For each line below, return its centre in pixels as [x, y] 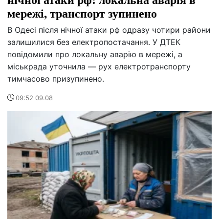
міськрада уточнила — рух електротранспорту [99, 67]
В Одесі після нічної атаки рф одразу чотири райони [109, 30]
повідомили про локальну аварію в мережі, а [95, 55]
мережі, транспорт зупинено [82, 13]
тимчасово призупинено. [56, 79]
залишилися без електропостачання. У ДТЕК [94, 42]
